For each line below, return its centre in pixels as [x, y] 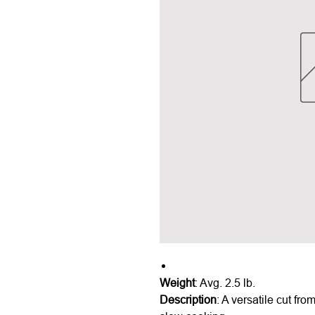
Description [188, 299]
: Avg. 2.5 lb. [225, 282]
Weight [177, 282]
